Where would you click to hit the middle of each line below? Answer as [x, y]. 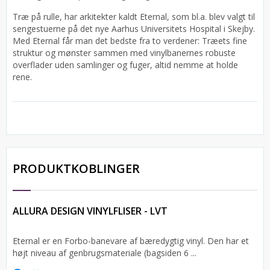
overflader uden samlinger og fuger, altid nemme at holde [125, 65]
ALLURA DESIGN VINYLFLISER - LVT [90, 211]
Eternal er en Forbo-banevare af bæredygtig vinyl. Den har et [131, 241]
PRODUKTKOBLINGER [76, 168]
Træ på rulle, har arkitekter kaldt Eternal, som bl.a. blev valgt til [134, 17]
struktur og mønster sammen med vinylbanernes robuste [124, 53]
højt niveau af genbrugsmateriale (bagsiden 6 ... [105, 253]
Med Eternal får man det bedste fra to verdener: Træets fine [130, 41]
